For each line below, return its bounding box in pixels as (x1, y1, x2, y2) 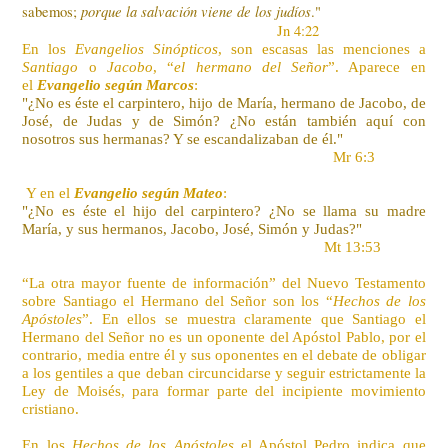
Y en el (22, 184, 75, 201)
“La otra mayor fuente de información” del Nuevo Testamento (22, 274, 426, 291)
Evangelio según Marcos (37, 76, 195, 93)
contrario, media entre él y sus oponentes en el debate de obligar (22, 346, 426, 363)
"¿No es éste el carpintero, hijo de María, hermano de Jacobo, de (22, 94, 426, 111)
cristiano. (22, 400, 84, 417)
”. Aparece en (328, 58, 426, 75)
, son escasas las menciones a (218, 40, 426, 57)
